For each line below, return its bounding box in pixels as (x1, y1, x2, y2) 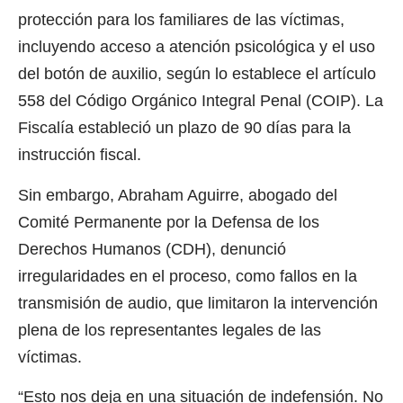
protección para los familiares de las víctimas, (18, 11, 345, 30)
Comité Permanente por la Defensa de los (18, 212, 319, 231)
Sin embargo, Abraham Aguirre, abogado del (18, 185, 337, 204)
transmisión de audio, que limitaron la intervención (18, 293, 378, 312)
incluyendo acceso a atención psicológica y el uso (18, 38, 375, 57)
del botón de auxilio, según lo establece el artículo (18, 65, 376, 84)
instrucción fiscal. (18, 146, 141, 165)
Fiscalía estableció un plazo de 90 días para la (18, 119, 351, 138)
